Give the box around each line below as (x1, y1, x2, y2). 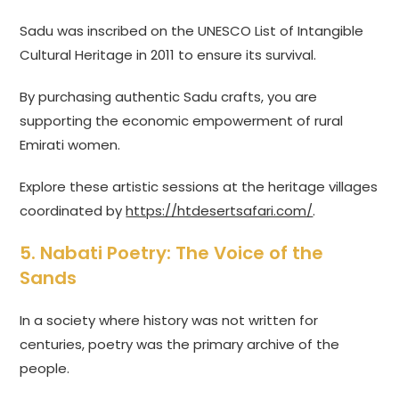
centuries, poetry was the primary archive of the (20, 335, 340, 354)
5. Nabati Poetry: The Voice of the (20, 240, 324, 266)
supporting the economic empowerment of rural (20, 111, 344, 131)
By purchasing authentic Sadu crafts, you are (20, 87, 318, 107)
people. (20, 359, 70, 379)
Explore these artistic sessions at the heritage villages (20, 177, 379, 197)
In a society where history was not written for (20, 311, 319, 330)
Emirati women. (20, 135, 121, 155)
